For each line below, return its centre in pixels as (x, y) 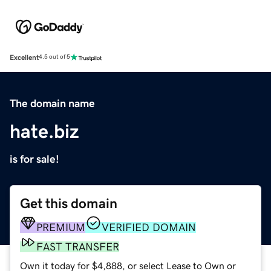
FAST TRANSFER (78, 247)
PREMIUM (61, 227)
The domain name (52, 103)
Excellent (24, 57)
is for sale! (34, 159)
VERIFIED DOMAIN (149, 227)
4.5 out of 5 (54, 57)
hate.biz (44, 131)
